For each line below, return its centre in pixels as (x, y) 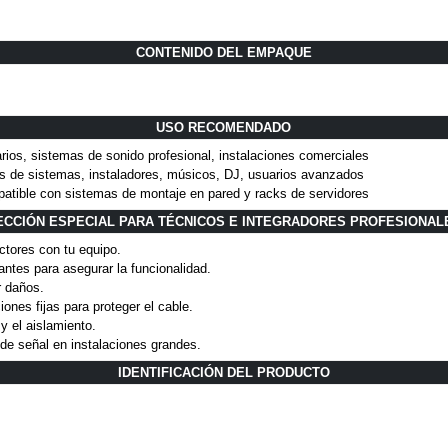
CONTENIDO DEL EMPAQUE (223, 53)
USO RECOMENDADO (224, 128)
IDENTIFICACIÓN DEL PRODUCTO (223, 373)
